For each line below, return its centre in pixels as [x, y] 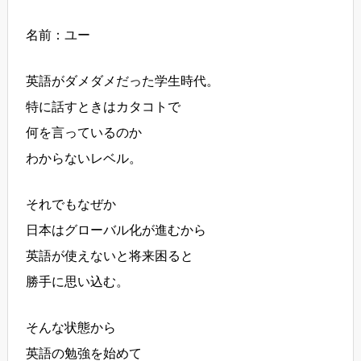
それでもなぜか [71, 205]
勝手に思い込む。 [78, 282]
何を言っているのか [84, 133]
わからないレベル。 [84, 159]
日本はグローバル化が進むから [116, 230]
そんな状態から [71, 328]
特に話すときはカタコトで [104, 107]
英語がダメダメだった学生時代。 [123, 81]
